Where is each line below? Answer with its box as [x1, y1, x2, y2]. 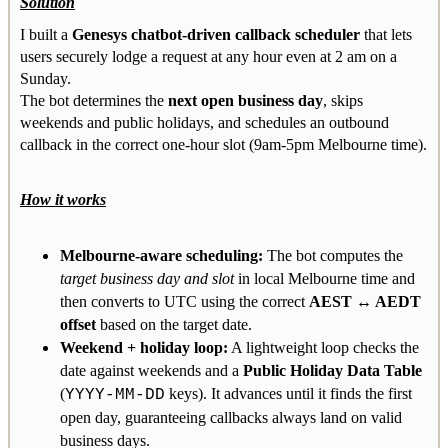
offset [60, 315, 96, 333]
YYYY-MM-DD [65, 385, 165, 404]
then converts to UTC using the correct [60, 292, 309, 310]
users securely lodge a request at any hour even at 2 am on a [20, 47, 397, 65]
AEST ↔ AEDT [309, 292, 421, 310]
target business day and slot [60, 269, 234, 287]
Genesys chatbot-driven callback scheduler [72, 25, 360, 43]
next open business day [168, 91, 323, 109]
